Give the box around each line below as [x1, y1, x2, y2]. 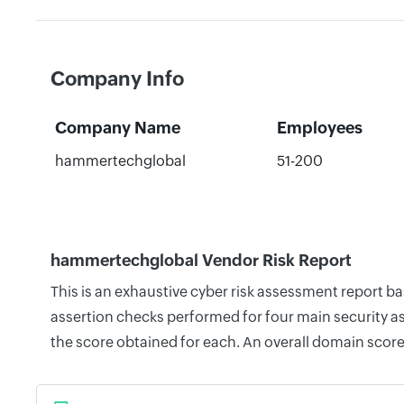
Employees [276, 118, 363, 137]
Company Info [50, 68, 184, 90]
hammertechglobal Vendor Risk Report [50, 251, 352, 270]
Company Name [54, 118, 180, 137]
